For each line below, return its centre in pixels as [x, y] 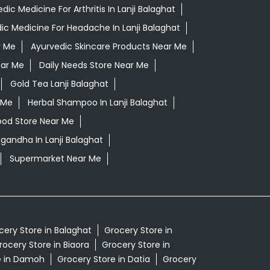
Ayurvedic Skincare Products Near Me [108, 47]
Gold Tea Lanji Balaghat [59, 84]
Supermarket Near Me [55, 159]
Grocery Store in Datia [103, 259]
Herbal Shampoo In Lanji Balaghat [97, 103]
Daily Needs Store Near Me [94, 65]
